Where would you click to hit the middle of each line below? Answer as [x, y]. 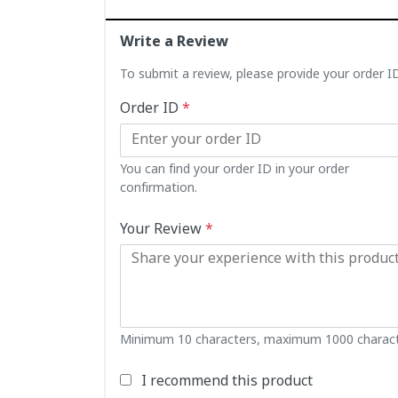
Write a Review [174, 43]
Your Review [163, 231]
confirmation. [159, 189]
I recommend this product [227, 382]
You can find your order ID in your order [235, 171]
